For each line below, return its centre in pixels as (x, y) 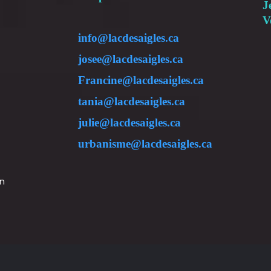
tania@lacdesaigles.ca (132, 101)
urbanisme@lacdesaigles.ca (145, 144)
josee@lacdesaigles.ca (131, 59)
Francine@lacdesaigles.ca (141, 80)
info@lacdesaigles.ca (129, 38)
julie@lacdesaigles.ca (129, 122)
